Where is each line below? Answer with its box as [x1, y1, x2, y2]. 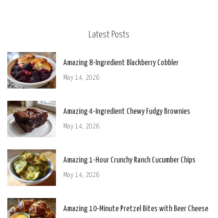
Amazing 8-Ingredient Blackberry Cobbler [63, 59, 179, 68]
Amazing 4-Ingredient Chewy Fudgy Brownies [63, 108, 190, 116]
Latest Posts [89, 30, 129, 40]
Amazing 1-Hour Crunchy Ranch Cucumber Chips [63, 156, 196, 165]
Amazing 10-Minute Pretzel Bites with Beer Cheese [63, 205, 208, 214]
